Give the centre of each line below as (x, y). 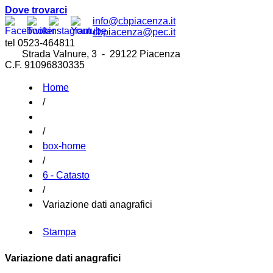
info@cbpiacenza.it (134, 21)
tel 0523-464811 (40, 43)
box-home (64, 146)
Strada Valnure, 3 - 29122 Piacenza (93, 54)
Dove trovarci (36, 10)
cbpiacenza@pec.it (134, 32)
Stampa (59, 232)
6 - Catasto (66, 175)
